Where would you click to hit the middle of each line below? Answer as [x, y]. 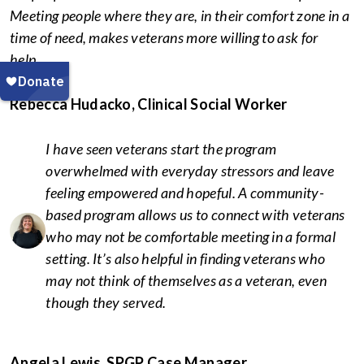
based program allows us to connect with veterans [195, 215]
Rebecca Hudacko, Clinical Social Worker [149, 104]
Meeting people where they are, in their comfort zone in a [180, 16]
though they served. [107, 303]
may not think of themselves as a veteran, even [186, 281]
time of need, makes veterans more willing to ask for [164, 38]
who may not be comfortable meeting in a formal [191, 237]
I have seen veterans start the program [161, 149]
